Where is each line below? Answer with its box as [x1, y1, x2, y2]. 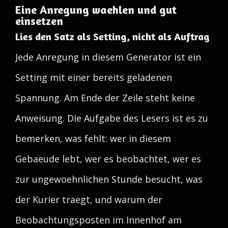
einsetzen [15, 14, 63, 27]
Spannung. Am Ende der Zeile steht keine [15, 92, 195, 104]
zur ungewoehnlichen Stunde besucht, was [15, 173, 203, 185]
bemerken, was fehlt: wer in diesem [15, 132, 171, 145]
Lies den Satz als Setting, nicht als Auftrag [15, 30, 210, 43]
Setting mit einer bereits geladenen [15, 71, 172, 83]
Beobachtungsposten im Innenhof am [15, 214, 182, 226]
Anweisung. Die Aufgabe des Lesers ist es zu [15, 112, 208, 124]
